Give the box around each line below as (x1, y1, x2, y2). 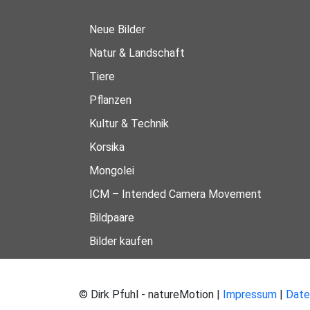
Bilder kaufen (89, 235, 153, 248)
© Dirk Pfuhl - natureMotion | (79, 288, 223, 301)
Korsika (89, 140, 125, 154)
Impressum (223, 288, 277, 301)
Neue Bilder (89, 23, 145, 36)
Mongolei (89, 164, 134, 177)
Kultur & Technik (89, 117, 169, 130)
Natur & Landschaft (89, 46, 185, 60)
